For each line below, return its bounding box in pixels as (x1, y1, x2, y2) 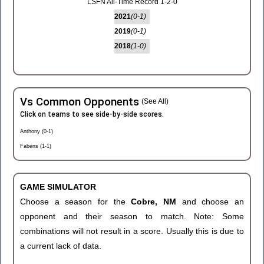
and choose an (181, 197, 245, 206)
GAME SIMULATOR (20, 182, 96, 192)
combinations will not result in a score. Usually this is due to (20, 226, 244, 236)
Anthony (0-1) (20, 128, 53, 134)
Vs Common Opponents (20, 95, 139, 108)
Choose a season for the (20, 197, 131, 206)
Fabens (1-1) (20, 143, 51, 149)
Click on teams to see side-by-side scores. (20, 110, 164, 118)
